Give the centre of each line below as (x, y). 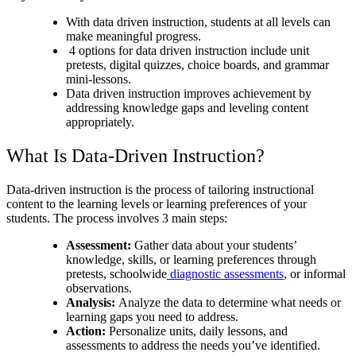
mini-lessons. (99, 79)
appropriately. (102, 122)
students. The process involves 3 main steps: (117, 219)
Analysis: (92, 303)
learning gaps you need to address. (152, 317)
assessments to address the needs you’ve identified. (193, 346)
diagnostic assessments (227, 274)
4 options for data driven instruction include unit (189, 51)
